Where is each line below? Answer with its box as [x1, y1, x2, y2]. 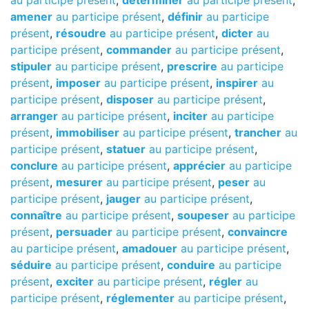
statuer [106, 142, 146, 156]
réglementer [106, 291, 175, 305]
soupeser [177, 208, 229, 222]
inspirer [216, 76, 258, 90]
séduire [10, 258, 52, 272]
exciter [56, 275, 94, 288]
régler [209, 275, 242, 288]
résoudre [56, 26, 106, 40]
